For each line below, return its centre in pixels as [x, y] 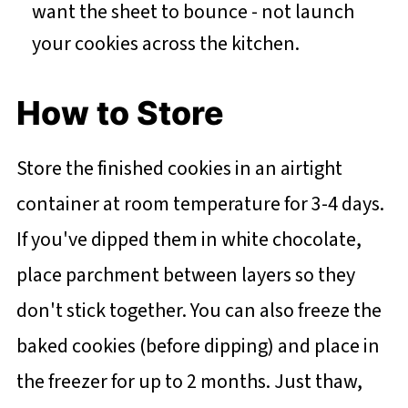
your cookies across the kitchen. [167, 44]
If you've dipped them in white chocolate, [189, 240]
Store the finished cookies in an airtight [179, 169]
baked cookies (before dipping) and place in [198, 347]
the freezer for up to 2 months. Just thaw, [189, 382]
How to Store [120, 113]
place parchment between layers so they [185, 275]
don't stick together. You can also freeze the [199, 311]
